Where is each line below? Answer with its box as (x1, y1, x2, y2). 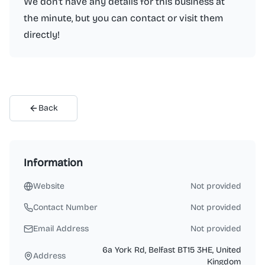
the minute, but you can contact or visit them (24, 12, 223, 24)
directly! (24, 29, 60, 40)
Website (33, 181, 64, 191)
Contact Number (33, 202, 98, 212)
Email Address (33, 224, 89, 234)
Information (24, 156, 83, 169)
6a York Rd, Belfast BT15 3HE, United (102, 245, 241, 255)
